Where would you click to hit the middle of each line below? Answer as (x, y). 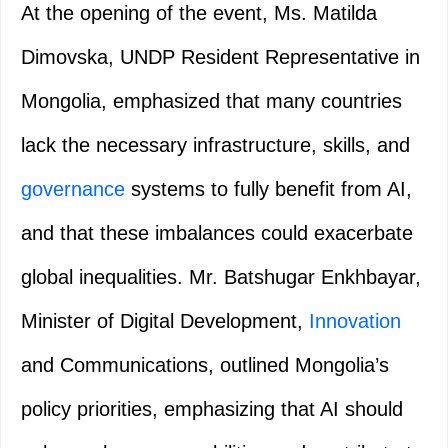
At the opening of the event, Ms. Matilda (199, 13)
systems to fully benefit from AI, (268, 189)
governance (73, 189)
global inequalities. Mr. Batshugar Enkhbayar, (221, 277)
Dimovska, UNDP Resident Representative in (220, 57)
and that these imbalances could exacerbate (217, 233)
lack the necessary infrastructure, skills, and (215, 145)
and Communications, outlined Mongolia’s (205, 365)
